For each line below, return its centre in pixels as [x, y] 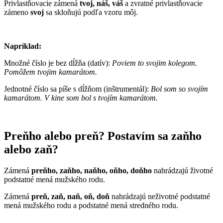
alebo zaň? [31, 149]
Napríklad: [23, 46]
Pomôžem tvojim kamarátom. [51, 72]
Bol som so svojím [179, 89]
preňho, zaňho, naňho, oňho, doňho [92, 170]
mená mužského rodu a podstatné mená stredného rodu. [91, 205]
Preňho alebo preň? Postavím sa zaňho [103, 136]
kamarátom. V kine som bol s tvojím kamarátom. [81, 98]
